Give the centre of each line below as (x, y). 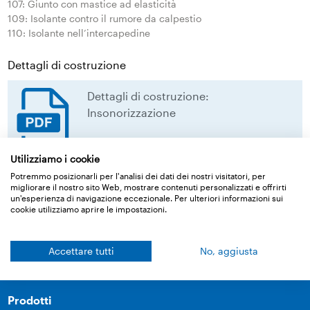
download (123, 193)
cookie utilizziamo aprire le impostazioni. (89, 209)
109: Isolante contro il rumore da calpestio (105, 18)
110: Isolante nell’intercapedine (79, 33)
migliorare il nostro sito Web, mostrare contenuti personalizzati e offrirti (148, 186)
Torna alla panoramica (88, 237)
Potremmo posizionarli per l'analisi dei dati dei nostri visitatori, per (138, 175)
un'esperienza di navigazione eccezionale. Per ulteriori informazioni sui (147, 198)
